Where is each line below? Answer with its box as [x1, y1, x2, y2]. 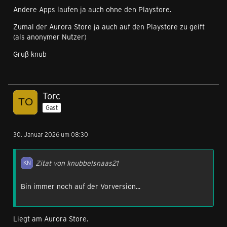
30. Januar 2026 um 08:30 [13, 130, 88, 138]
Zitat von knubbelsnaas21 [35, 158, 118, 168]
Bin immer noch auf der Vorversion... [21, 181, 140, 191]
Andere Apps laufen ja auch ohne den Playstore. [13, 5, 171, 14]
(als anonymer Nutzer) [13, 32, 87, 42]
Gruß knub [13, 49, 47, 59]
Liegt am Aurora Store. [13, 214, 88, 223]
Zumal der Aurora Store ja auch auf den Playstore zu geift [13, 22, 205, 31]
